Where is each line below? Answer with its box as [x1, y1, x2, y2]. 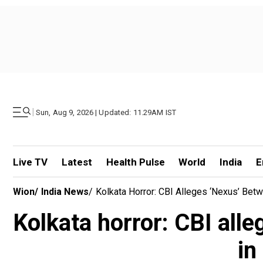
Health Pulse [106, 156, 165, 168]
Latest [61, 156, 92, 168]
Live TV [13, 156, 48, 168]
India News [41, 186, 89, 197]
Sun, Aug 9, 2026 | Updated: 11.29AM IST [36, 107, 177, 117]
